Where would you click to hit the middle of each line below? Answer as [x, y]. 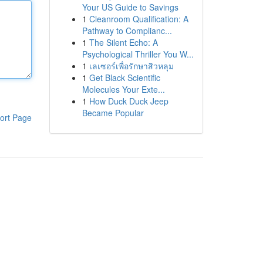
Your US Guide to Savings [130, 7]
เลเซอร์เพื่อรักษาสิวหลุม [131, 66]
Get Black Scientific [124, 77]
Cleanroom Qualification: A [139, 19]
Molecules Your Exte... [123, 89]
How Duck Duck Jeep [129, 101]
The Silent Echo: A [123, 42]
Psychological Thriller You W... [138, 54]
